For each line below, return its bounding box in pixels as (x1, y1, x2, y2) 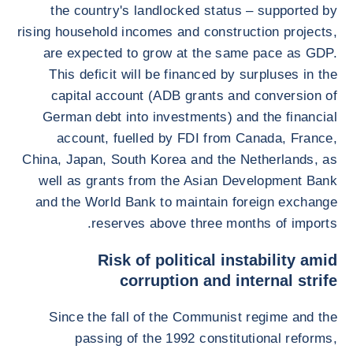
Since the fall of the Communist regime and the (49, 310, 337, 325)
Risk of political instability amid (98, 251, 337, 269)
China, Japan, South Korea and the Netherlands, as (22, 152, 337, 167)
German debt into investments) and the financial (43, 110, 337, 124)
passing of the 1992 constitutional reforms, (75, 331, 337, 346)
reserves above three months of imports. (91, 216, 337, 231)
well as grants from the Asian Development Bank (39, 173, 337, 188)
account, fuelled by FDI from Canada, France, (57, 131, 337, 146)
